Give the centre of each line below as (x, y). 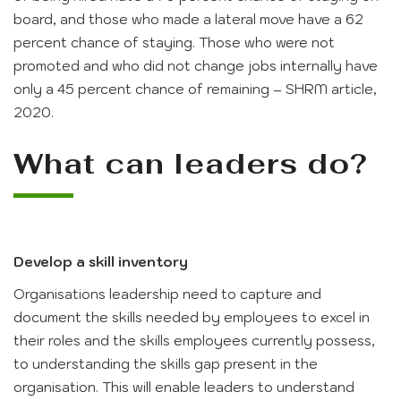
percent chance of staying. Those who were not (174, 43)
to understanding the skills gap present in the (166, 364)
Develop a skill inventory (101, 262)
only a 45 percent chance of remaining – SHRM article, (195, 90)
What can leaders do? (190, 164)
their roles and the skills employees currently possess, (194, 341)
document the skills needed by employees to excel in (192, 318)
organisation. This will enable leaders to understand (184, 388)
